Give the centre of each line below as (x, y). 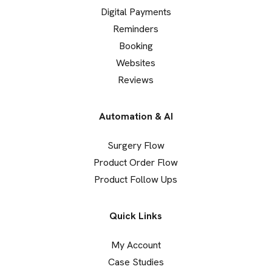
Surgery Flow (136, 145)
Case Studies (136, 262)
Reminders (136, 29)
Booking (136, 46)
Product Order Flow (136, 162)
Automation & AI (136, 116)
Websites (136, 63)
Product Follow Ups (136, 179)
